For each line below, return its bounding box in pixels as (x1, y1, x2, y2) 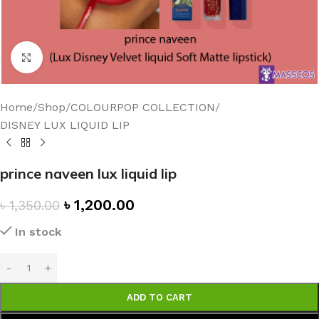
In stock (14, 225, 61, 239)
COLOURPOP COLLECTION (70, 100, 215, 114)
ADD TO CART (127, 292, 192, 303)
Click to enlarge (42, 51, 125, 63)
